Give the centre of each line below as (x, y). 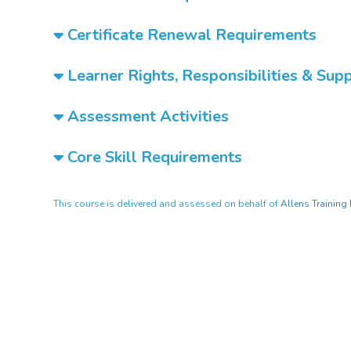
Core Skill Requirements (153, 157)
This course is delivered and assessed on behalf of (167, 204)
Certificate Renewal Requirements (190, 35)
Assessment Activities (146, 116)
